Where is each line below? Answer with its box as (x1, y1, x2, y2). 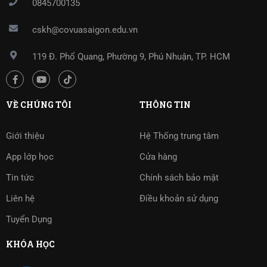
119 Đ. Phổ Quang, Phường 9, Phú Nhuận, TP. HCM (32, 51, 231, 63)
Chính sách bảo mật (139, 172, 219, 183)
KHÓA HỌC (6, 238, 55, 250)
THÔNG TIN (139, 98, 191, 110)
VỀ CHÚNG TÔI (6, 98, 72, 110)
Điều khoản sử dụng (139, 193, 218, 204)
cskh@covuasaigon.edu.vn (32, 24, 138, 36)
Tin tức (6, 172, 34, 183)
